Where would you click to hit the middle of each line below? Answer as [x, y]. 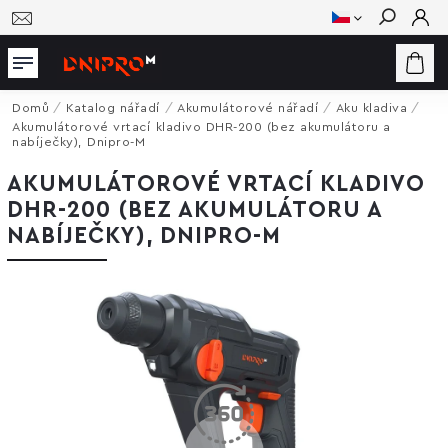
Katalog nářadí [113, 108]
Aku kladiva [371, 108]
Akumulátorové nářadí [248, 108]
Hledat [402, 53]
